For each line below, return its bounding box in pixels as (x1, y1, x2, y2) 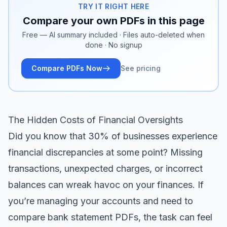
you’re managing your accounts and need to (8, 195, 193, 206)
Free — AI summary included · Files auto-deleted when (22, 30, 205, 39)
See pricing (121, 63, 161, 72)
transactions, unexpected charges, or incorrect (8, 163, 203, 174)
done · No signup (85, 40, 142, 49)
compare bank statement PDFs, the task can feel (8, 211, 212, 222)
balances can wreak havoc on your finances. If (8, 179, 204, 190)
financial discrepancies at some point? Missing (8, 146, 203, 158)
